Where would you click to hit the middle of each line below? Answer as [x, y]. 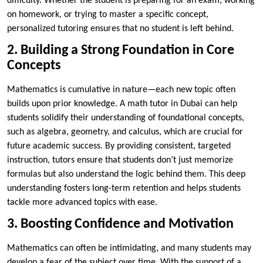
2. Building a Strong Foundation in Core [121, 50]
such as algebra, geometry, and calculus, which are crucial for [125, 132]
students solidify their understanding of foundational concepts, [126, 118]
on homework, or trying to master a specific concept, [108, 14]
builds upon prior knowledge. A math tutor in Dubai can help [122, 104]
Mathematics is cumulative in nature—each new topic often [121, 90]
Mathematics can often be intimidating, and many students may [129, 248]
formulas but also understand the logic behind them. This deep [126, 174]
